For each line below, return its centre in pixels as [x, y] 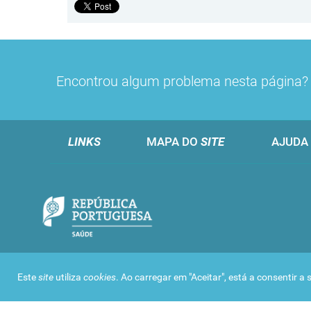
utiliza [69, 277]
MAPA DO [174, 141]
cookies [100, 277]
